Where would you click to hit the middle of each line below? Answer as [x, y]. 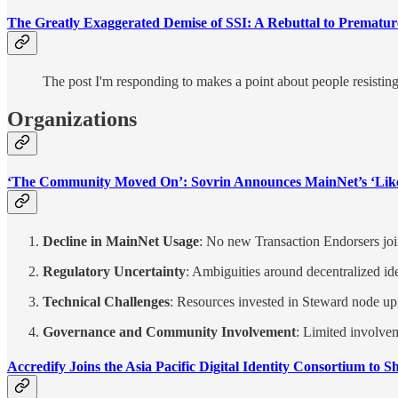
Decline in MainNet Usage [121, 241]
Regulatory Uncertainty [114, 271]
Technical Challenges [106, 301]
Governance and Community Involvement [169, 331]
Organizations [72, 119]
